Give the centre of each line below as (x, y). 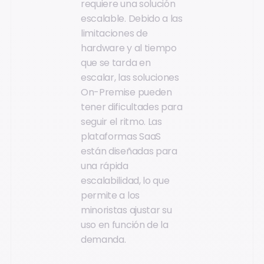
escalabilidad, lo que (125, 181)
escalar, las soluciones (130, 78)
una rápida (105, 166)
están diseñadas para (129, 151)
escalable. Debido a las (132, 19)
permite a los (110, 196)
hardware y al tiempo (129, 48)
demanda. (103, 240)
